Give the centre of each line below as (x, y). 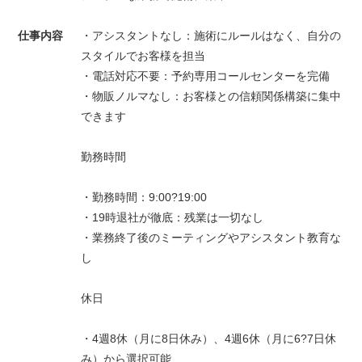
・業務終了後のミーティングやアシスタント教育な (211, 237)
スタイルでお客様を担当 (143, 55)
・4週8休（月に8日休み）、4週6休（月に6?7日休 (208, 338)
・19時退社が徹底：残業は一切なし (172, 217)
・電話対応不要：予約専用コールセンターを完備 (205, 76)
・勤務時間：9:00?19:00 (144, 197)
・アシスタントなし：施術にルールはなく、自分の (211, 35)
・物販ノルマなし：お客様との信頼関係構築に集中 (211, 96)
